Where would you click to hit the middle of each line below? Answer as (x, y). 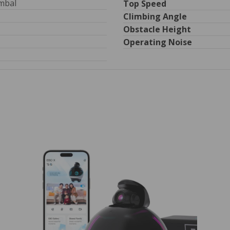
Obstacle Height (157, 30)
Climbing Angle (155, 17)
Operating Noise (158, 42)
